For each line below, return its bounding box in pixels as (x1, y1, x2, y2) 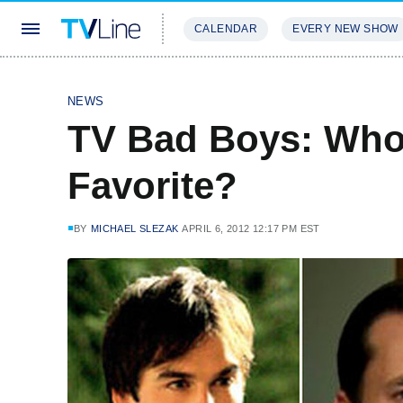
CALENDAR (194, 22, 258, 35)
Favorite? (67, 165, 237, 207)
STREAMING (184, 76, 257, 89)
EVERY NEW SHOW (292, 22, 399, 35)
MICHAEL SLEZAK (90, 223, 179, 234)
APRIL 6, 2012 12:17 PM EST (182, 223, 320, 234)
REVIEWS (279, 76, 337, 89)
